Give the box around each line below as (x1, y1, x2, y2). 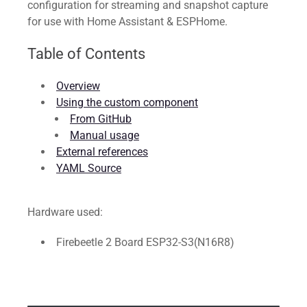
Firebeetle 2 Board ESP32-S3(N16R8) (56, 236, 234, 249)
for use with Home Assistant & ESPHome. (27, 15, 228, 28)
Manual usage (70, 129, 139, 142)
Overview (56, 79, 100, 93)
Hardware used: (27, 206, 103, 219)
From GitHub (70, 112, 132, 125)
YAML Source (56, 162, 121, 175)
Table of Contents (27, 45, 145, 62)
